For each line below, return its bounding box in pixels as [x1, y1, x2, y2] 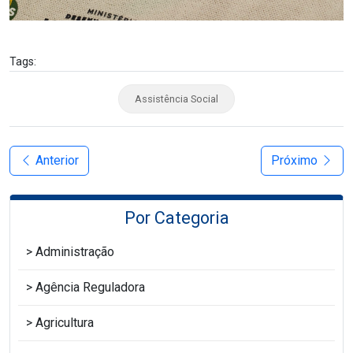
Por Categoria [124, 207, 229, 228]
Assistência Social [135, 92, 218, 105]
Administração [35, 243, 114, 259]
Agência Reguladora [35, 279, 145, 295]
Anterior [32, 152, 79, 168]
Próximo [271, 152, 321, 168]
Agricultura [35, 314, 94, 330]
